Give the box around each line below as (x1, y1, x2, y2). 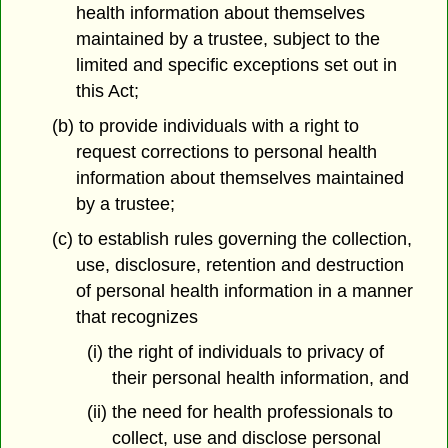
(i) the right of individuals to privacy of (86, 341, 384, 362)
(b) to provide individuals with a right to (51, 116, 359, 137)
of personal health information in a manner (76, 280, 414, 301)
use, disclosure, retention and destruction (76, 254, 405, 275)
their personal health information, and (111, 367, 409, 388)
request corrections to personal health (76, 142, 378, 163)
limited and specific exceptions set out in (76, 55, 398, 76)
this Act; (76, 81, 140, 102)
